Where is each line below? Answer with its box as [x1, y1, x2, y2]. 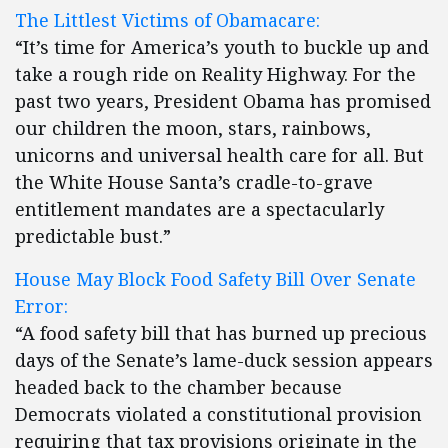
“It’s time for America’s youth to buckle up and [15, 35, 429, 59]
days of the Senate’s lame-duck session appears [15, 348, 433, 372]
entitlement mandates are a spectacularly [15, 197, 384, 221]
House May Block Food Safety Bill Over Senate [15, 267, 416, 291]
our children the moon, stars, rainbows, [15, 116, 371, 140]
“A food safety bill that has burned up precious [15, 321, 427, 345]
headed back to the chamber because [15, 375, 342, 399]
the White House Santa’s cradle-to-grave [15, 170, 373, 194]
